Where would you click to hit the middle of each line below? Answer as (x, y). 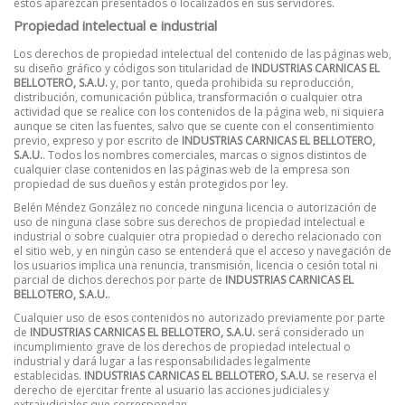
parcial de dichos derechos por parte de (119, 280)
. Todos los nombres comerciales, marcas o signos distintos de (205, 155)
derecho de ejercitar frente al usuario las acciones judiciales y (171, 390)
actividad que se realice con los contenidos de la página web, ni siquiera (199, 112)
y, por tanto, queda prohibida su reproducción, (231, 83)
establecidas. (49, 375)
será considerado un (310, 332)
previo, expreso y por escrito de (98, 141)
